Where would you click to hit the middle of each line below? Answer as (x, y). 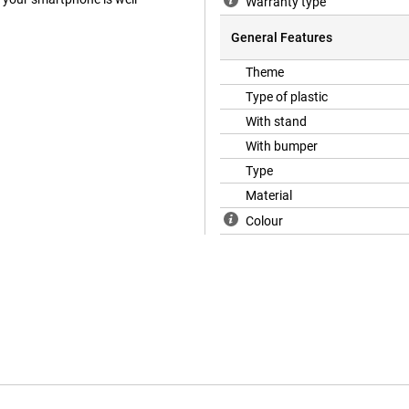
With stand (276, 122)
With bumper (282, 147)
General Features (282, 38)
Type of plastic (287, 97)
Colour (264, 221)
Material (269, 196)
